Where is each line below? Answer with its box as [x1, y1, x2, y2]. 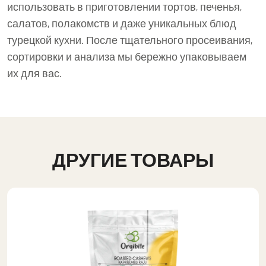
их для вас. [7, 66, 62, 80]
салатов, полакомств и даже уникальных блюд [7, 17, 236, 30]
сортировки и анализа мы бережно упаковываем [7, 50, 246, 63]
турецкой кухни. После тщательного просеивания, [7, 33, 252, 46]
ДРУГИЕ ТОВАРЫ [52, 148, 214, 170]
